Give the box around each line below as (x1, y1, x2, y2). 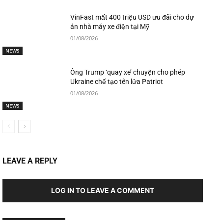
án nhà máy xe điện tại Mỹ (70, 23, 150, 31)
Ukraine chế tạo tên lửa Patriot (70, 78, 164, 86)
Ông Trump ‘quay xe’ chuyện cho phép (70, 68, 186, 77)
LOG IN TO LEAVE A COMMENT (51, 186, 154, 194)
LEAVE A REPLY (2, 156, 57, 165)
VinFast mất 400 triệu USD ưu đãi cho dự (70, 13, 194, 22)
